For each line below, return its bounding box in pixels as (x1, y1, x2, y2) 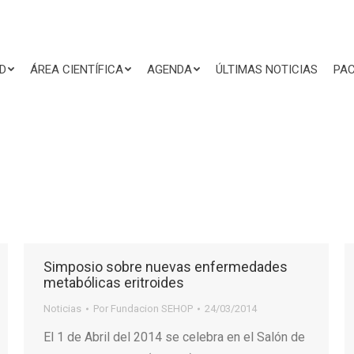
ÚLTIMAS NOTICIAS (216, 62, 318, 77)
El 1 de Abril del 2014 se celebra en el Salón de (43, 330, 305, 345)
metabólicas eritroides (43, 274, 184, 291)
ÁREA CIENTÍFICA (30, 62, 123, 77)
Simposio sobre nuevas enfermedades (43, 258, 288, 275)
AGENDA (147, 62, 192, 77)
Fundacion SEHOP (111, 303, 193, 314)
